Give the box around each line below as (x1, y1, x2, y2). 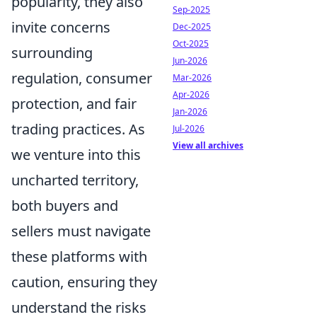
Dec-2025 (173, 21, 211, 33)
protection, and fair (11, 93, 137, 113)
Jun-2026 (173, 54, 207, 67)
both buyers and (11, 195, 118, 215)
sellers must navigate (11, 221, 151, 241)
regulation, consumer (11, 68, 152, 88)
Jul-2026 (173, 122, 204, 134)
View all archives (173, 139, 243, 151)
